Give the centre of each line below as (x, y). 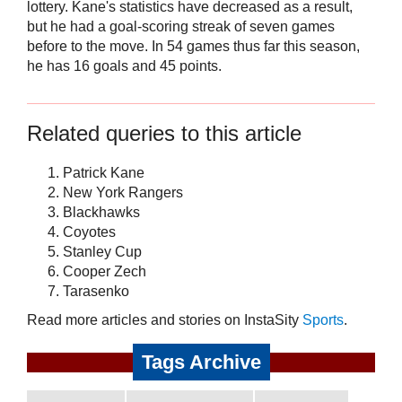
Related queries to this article (164, 134)
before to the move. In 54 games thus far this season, (193, 47)
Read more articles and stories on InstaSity (165, 320)
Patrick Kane (104, 173)
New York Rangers (123, 193)
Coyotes (89, 232)
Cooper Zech (105, 272)
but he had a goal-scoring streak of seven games (181, 27)
